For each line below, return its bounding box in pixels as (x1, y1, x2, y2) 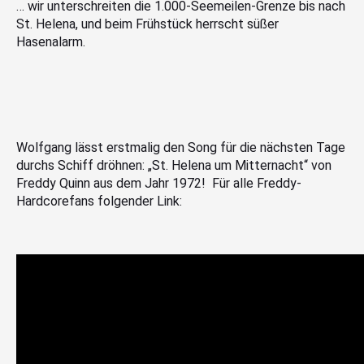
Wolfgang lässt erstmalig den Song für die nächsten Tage (16, 139, 345, 155)
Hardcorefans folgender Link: (16, 193, 182, 209)
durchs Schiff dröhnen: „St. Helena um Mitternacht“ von (16, 157, 331, 173)
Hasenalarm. (16, 33, 85, 50)
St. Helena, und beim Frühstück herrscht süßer (16, 15, 279, 32)
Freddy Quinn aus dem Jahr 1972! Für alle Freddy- (16, 175, 301, 191)
